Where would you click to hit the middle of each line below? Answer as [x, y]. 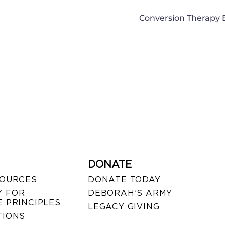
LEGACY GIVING [124, 207]
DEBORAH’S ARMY [130, 193]
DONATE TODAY [124, 180]
